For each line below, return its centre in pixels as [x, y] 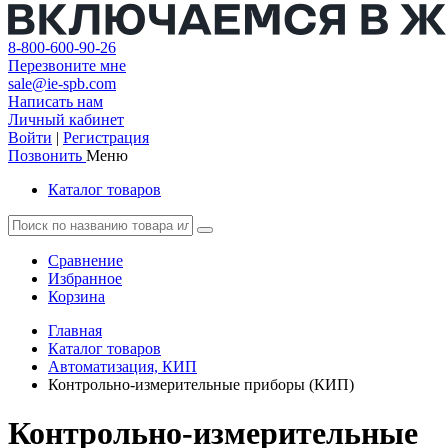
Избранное [85, 278]
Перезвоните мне [67, 65]
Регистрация [106, 137]
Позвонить [45, 155]
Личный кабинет [66, 119]
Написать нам [55, 101]
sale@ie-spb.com [62, 83]
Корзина [76, 296]
